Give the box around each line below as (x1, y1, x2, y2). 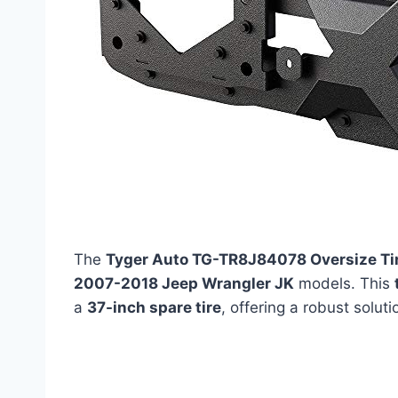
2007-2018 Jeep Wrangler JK (74, 274, 294, 292)
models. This (294, 274, 394, 292)
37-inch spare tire (87, 298, 221, 316)
